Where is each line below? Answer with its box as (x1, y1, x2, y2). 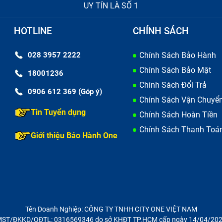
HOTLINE (14, 25, 52, 37)
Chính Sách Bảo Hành (139, 51, 216, 60)
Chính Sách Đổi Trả (139, 80, 207, 90)
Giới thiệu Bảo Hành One (31, 131, 117, 141)
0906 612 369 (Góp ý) (28, 87, 102, 97)
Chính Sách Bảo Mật (139, 65, 211, 75)
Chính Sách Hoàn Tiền (139, 110, 218, 120)
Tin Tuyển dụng (31, 108, 86, 117)
